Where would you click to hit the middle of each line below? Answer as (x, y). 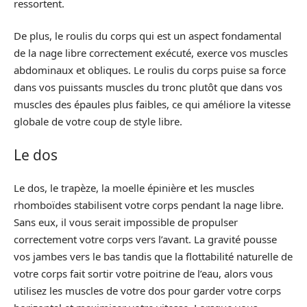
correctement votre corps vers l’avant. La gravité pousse (145, 239)
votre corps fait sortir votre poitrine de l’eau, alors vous (143, 273)
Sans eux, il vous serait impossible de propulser (126, 222)
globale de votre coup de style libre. (98, 121)
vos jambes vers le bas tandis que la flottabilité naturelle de (153, 256)
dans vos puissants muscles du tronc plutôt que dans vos (148, 87)
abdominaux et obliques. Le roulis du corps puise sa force (150, 70)
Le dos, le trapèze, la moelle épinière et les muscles (134, 188)
